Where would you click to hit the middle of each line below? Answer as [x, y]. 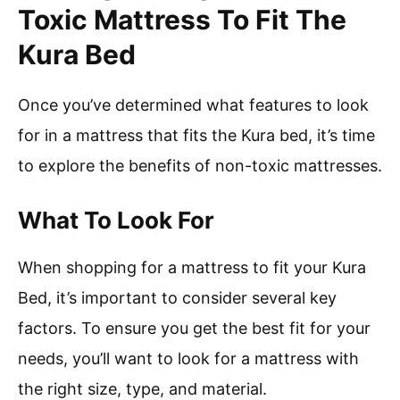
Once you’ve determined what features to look [193, 105]
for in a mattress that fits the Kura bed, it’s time [196, 136]
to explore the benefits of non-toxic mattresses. [200, 166]
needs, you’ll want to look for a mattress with [188, 359]
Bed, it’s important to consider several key [177, 298]
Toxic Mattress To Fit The [182, 20]
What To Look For [116, 221]
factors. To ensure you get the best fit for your [194, 329]
